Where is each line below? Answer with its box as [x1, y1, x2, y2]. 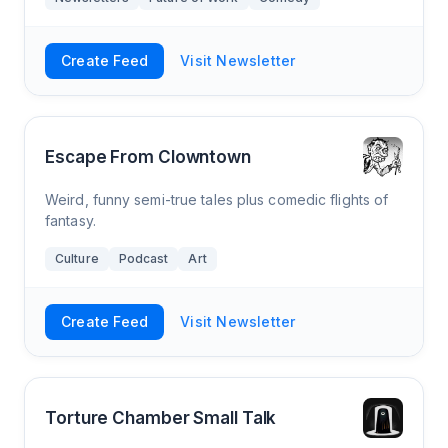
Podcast [118, 251, 169, 266]
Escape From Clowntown [45, 147, 251, 167]
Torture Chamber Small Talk [45, 408, 277, 428]
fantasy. [45, 212, 96, 229]
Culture [55, 251, 99, 266]
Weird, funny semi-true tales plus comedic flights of [45, 191, 389, 208]
